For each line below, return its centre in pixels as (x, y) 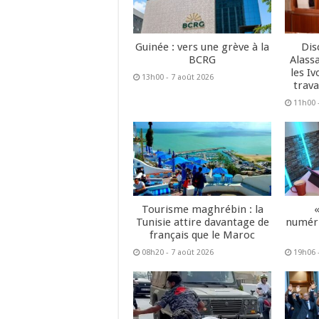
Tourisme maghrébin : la (202, 209)
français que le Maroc (203, 235)
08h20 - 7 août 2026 (178, 252)
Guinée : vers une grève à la (203, 47)
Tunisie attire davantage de (202, 222)
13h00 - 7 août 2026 (178, 78)
